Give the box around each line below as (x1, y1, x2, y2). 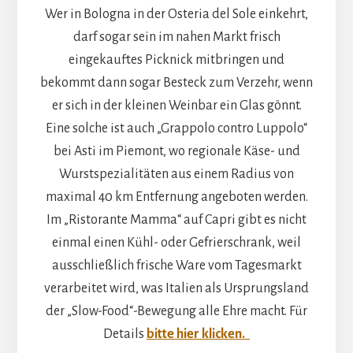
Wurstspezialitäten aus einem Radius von (59, 167, 294, 182)
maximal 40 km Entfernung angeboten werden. (45, 190, 308, 205)
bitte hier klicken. (147, 327, 250, 342)
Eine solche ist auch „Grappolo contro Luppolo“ (46, 121, 307, 136)
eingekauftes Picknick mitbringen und (69, 53, 284, 68)
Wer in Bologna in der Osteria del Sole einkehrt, (45, 7, 308, 22)
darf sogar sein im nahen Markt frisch (72, 30, 281, 45)
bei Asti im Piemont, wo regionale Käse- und (53, 144, 300, 159)
